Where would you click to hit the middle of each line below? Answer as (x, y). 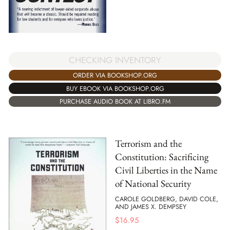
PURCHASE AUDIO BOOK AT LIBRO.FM (115, 101)
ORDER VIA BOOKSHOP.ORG (115, 75)
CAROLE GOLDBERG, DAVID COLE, (167, 199)
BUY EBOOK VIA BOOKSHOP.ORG (115, 88)
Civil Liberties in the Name (166, 170)
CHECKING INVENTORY (115, 60)
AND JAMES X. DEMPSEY (151, 207)
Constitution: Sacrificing (162, 157)
